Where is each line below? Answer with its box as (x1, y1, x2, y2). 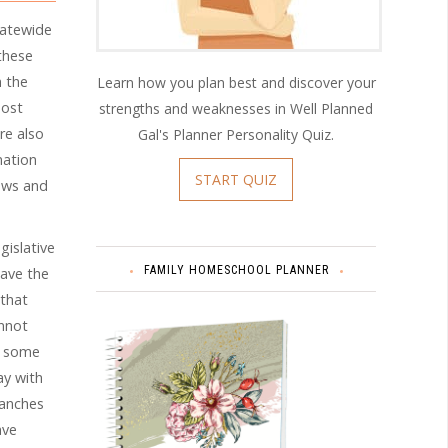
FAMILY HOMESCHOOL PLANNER (143, 262, 329, 277)
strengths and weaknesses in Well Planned (99, 98, 373, 118)
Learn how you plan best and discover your (96, 72, 376, 92)
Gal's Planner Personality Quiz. (138, 124, 334, 144)
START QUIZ (195, 169, 277, 189)
